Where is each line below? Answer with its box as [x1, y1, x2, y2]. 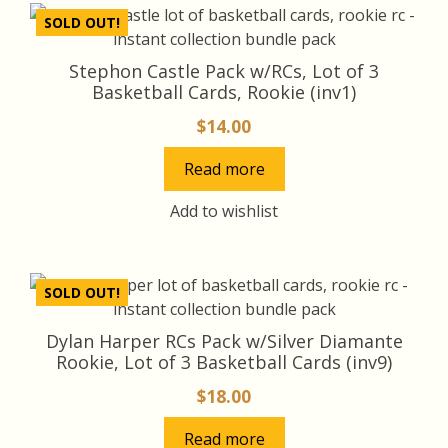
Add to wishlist [170, 199, 278, 222]
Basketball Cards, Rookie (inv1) [92, 79, 356, 104]
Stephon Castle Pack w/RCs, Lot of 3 [69, 58, 379, 83]
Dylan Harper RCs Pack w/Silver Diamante [45, 328, 403, 353]
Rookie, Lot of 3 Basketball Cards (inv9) [56, 349, 392, 374]
